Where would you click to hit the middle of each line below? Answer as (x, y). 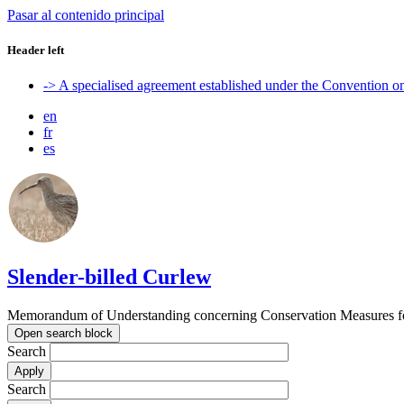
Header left (36, 50)
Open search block (64, 334)
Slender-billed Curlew (109, 277)
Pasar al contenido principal (86, 15)
